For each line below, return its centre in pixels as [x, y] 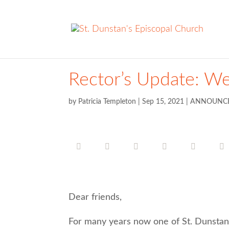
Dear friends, [95, 197]
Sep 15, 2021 [163, 102]
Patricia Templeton [107, 102]
